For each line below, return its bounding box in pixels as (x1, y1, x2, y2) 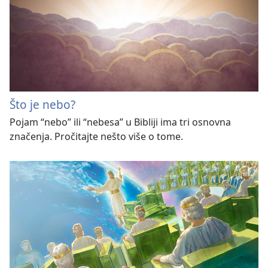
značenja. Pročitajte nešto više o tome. (10, 130, 183, 144)
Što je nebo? (10, 96, 75, 113)
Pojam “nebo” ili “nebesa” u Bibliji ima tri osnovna (10, 115, 231, 129)
